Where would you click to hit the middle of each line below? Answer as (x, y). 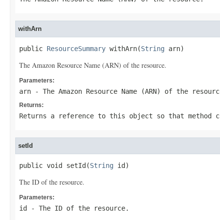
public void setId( (55, 165)
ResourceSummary (76, 49)
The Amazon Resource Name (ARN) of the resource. (93, 65)
